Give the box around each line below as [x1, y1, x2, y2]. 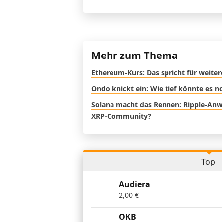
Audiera [119, 179, 150, 190]
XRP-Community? [91, 111, 151, 121]
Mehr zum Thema [91, 49, 178, 62]
